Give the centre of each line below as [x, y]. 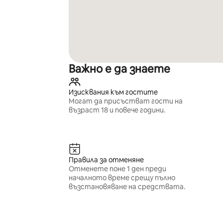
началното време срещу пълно [122, 178]
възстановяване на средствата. [127, 187]
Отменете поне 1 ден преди [117, 169]
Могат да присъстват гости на [125, 101]
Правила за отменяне [106, 160]
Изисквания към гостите [113, 92]
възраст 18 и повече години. [117, 110]
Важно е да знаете [119, 69]
